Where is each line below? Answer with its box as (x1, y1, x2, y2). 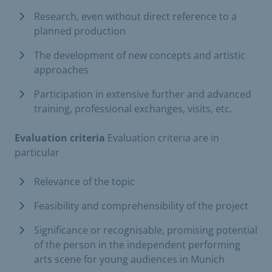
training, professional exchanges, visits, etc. (34, 101, 232, 115)
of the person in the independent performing (34, 237, 240, 251)
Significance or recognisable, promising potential (34, 223, 257, 237)
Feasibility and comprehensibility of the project (34, 199, 248, 212)
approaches (34, 63, 89, 76)
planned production (34, 24, 126, 38)
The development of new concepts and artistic (34, 48, 245, 62)
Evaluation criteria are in (105, 131, 219, 144)
